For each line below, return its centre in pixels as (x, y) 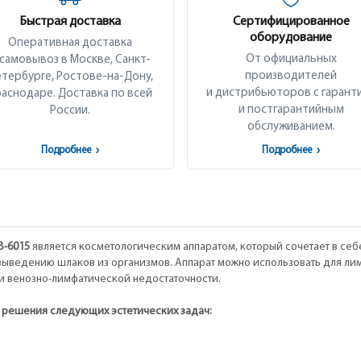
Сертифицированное (291, 22)
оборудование (291, 38)
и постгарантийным (291, 110)
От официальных (291, 59)
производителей (291, 76)
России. (70, 111)
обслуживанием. (291, 127)
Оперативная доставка (70, 43)
